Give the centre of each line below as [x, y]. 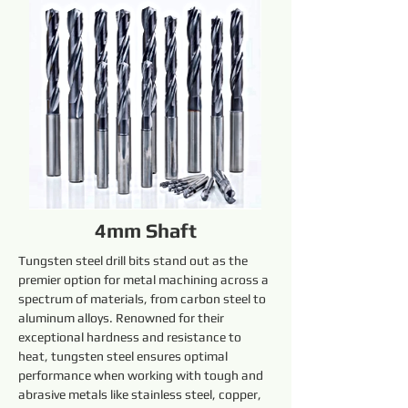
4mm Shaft [146, 230]
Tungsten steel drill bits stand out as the [134, 260]
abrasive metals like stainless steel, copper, [141, 394]
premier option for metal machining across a [145, 280]
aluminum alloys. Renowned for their [122, 318]
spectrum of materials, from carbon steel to [143, 299]
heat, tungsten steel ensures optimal [124, 356]
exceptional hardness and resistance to [131, 337]
